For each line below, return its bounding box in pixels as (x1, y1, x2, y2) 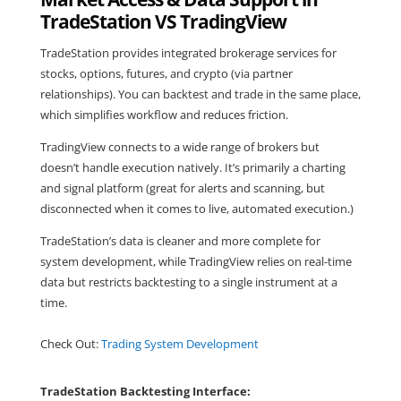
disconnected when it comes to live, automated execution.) (39, 200, 354, 217)
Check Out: (39, 335, 101, 352)
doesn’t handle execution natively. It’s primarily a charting (39, 158, 346, 175)
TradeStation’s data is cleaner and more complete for (39, 232, 320, 249)
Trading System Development (100, 335, 261, 352)
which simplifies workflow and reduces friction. (39, 106, 288, 123)
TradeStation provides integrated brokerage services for (39, 44, 337, 61)
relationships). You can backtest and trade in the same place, (39, 85, 361, 102)
